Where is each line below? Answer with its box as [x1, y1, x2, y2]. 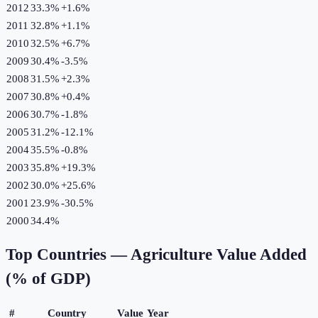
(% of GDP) [6, 270, 91, 288]
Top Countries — [6, 246, 131, 264]
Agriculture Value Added [131, 246, 307, 264]
